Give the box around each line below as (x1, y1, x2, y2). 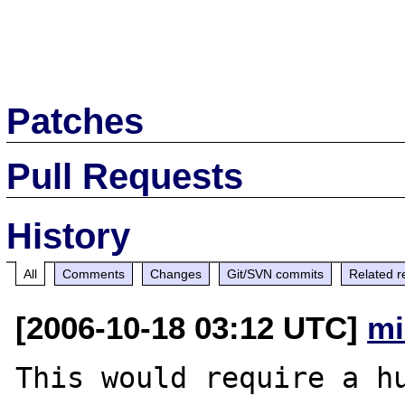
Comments (62, 266, 126, 281)
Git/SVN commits (227, 266, 325, 281)
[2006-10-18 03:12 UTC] (15, 309, 368, 345)
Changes (150, 266, 202, 281)
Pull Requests (6, 155, 244, 196)
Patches (6, 100, 145, 141)
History (6, 215, 131, 256)
